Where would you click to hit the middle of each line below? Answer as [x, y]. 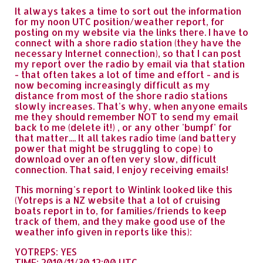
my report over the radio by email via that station [130, 64]
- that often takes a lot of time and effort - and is [127, 74]
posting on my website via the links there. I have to [131, 32]
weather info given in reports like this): [103, 232]
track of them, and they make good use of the [120, 221]
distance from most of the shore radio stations [121, 95]
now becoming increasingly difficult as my [112, 85]
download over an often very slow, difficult [116, 159]
